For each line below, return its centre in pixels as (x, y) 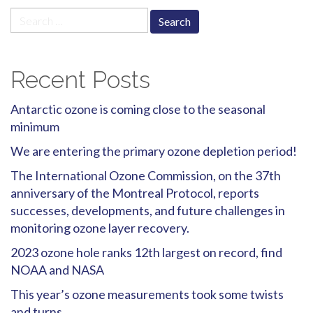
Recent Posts (80, 80)
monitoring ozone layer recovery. (100, 228)
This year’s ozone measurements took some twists (147, 294)
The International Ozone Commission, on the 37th (146, 176)
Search (28, 16)
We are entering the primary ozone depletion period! (154, 151)
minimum (35, 127)
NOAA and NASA (57, 270)
